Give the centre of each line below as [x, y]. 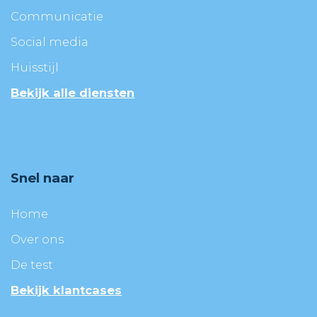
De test [32, 264]
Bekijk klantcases [67, 290]
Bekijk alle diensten [73, 93]
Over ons [38, 239]
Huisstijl [35, 68]
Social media [50, 42]
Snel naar [43, 178]
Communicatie [57, 17]
